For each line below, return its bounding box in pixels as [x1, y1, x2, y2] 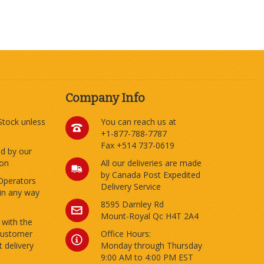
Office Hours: [100, 228, 151, 240]
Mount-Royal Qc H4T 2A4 [100, 210, 199, 222]
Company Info [65, 91, 145, 105]
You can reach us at [100, 116, 176, 128]
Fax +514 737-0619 [100, 140, 174, 151]
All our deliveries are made [100, 157, 202, 169]
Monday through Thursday [100, 240, 202, 252]
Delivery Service [100, 181, 161, 193]
